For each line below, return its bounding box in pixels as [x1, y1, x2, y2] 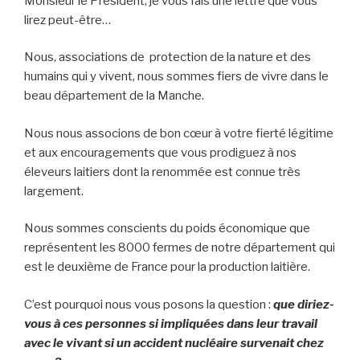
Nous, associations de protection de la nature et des [24, 50, 311, 65]
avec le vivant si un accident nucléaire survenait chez [24, 335, 324, 350]
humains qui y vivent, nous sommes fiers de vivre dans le [24, 69, 329, 84]
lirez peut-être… [24, 12, 111, 27]
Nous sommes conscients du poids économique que [24, 221, 310, 236]
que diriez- [273, 297, 334, 312]
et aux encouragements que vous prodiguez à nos [24, 145, 297, 160]
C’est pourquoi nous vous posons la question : [24, 297, 273, 312]
